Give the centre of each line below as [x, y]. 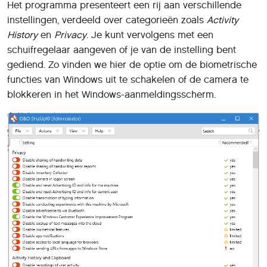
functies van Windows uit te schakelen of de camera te [128, 80]
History [22, 35]
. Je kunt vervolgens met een [150, 35]
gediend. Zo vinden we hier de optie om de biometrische [132, 65]
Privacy [70, 35]
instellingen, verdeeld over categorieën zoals [107, 20]
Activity [223, 20]
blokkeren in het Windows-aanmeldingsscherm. [111, 94]
